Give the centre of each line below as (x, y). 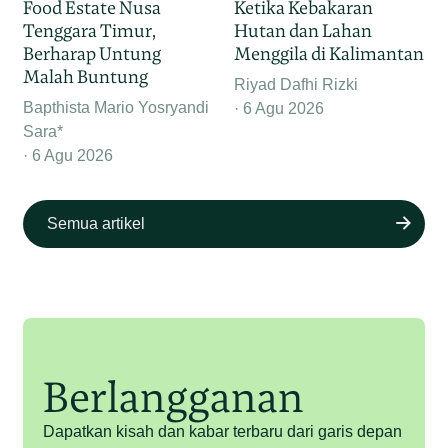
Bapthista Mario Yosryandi (116, 108)
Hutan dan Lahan (303, 31)
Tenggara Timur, (90, 31)
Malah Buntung (86, 77)
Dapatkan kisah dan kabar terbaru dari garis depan (223, 431)
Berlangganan (174, 396)
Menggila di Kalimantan (329, 54)
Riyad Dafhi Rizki (296, 85)
